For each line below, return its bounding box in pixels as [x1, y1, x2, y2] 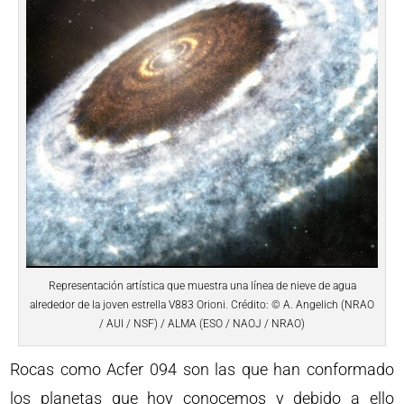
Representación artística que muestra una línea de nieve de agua [48, 279, 356, 292]
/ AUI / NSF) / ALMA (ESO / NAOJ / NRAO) [99, 317, 305, 330]
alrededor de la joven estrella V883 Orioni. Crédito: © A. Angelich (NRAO [30, 298, 374, 311]
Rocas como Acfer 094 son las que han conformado [10, 359, 394, 379]
